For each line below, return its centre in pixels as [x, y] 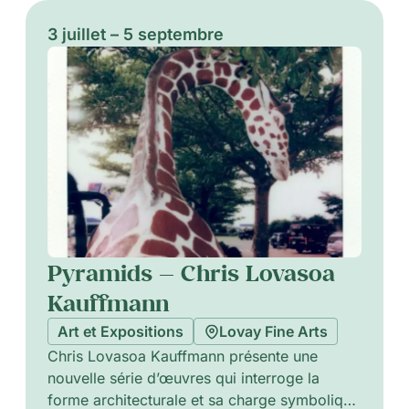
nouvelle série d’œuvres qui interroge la [183, 378]
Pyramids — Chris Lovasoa [191, 273]
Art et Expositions [120, 332]
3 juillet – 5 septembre [135, 34]
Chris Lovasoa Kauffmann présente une [182, 357]
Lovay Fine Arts [273, 332]
